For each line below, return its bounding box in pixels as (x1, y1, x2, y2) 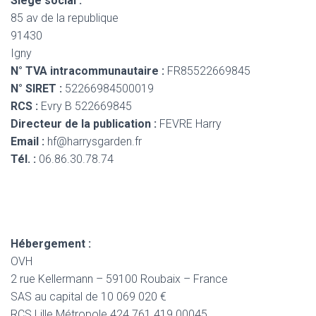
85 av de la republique (11, 11, 119, 25)
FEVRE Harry (157, 116, 221, 130)
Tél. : (11, 152, 36, 166)
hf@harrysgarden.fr (44, 134, 142, 148)
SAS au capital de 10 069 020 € (11, 289, 166, 303)
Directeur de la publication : (11, 116, 157, 130)
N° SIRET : (11, 81, 62, 95)
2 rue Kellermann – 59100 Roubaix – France (11, 272, 228, 286)
